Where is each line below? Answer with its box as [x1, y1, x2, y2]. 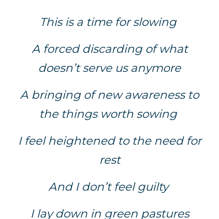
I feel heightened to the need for [18, 134, 201, 148]
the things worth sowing [39, 107, 180, 121]
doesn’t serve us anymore [38, 61, 181, 75]
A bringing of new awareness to [20, 88, 199, 102]
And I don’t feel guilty [48, 180, 171, 194]
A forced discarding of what [31, 42, 188, 56]
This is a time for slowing [40, 15, 179, 29]
